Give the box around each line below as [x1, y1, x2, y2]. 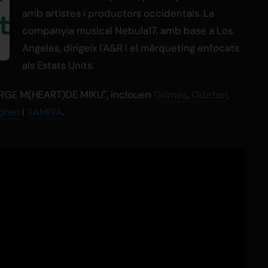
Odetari [191, 88, 227, 102]
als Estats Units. [22, 59, 94, 72]
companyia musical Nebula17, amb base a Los [22, 24, 233, 38]
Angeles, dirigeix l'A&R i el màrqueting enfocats [22, 41, 239, 55]
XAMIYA [27, 105, 62, 119]
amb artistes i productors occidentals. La [22, 7, 214, 20]
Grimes [154, 88, 187, 102]
